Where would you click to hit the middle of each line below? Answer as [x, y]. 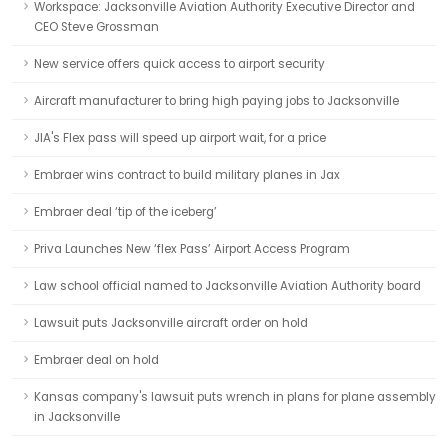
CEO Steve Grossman [96, 27]
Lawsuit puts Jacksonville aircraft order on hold [171, 323]
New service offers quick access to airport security [179, 64]
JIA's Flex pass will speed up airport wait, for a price [180, 138]
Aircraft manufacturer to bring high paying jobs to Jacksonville [216, 101]
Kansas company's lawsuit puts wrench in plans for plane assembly [235, 397]
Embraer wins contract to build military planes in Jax [187, 175]
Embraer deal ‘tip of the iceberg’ [125, 212]
